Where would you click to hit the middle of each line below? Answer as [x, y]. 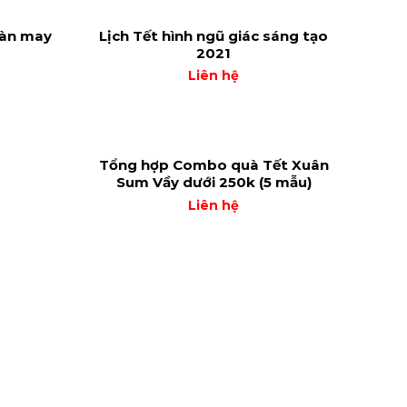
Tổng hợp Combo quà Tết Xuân [213, 165]
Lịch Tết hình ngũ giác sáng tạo [213, 35]
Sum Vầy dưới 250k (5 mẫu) [213, 182]
